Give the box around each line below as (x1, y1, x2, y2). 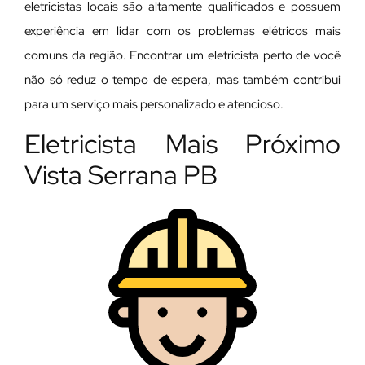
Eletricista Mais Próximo (24, 125, 341, 161)
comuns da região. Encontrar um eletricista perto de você (24, 47, 341, 64)
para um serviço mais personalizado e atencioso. (24, 96, 284, 113)
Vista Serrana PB (24, 156, 218, 192)
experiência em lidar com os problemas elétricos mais (24, 23, 341, 40)
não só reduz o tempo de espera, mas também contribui (24, 72, 341, 89)
